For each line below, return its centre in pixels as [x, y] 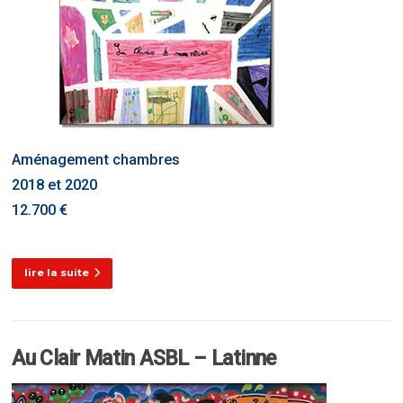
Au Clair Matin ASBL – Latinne [144, 358]
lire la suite [57, 272]
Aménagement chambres [96, 160]
